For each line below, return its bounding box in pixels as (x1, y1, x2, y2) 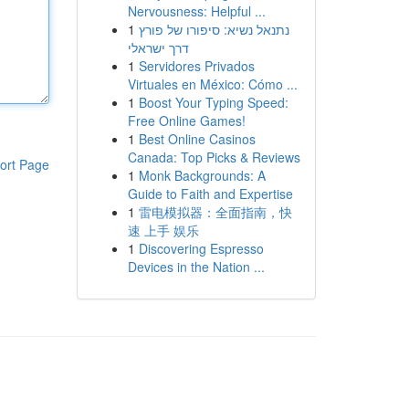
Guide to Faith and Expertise (127, 184, 293, 203)
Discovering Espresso (138, 239, 264, 257)
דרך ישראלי (127, 38, 189, 57)
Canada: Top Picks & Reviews (127, 148, 300, 166)
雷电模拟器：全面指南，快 (138, 203, 292, 221)
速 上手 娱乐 (127, 221, 199, 239)
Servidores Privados (138, 57, 255, 75)
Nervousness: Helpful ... (127, 2, 266, 20)
